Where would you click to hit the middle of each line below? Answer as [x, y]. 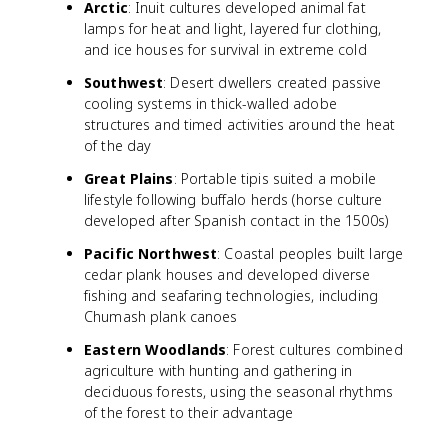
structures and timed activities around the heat [240, 124]
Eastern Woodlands [155, 349]
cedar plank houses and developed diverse [227, 274]
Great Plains [129, 178]
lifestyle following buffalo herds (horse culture [233, 199]
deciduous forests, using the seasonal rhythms [238, 391]
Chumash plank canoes [161, 316]
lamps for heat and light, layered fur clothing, [233, 28]
